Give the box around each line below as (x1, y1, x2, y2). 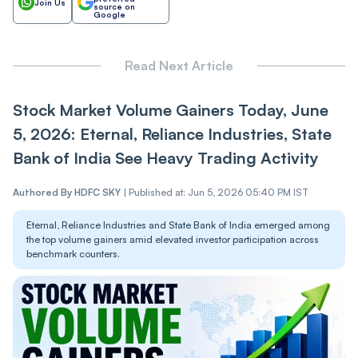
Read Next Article (125, 57, 233, 74)
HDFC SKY (74, 185, 121, 198)
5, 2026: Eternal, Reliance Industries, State (13, 123, 332, 144)
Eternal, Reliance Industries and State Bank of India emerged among (26, 218, 330, 231)
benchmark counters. (26, 247, 120, 260)
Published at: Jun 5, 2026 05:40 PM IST (129, 185, 308, 198)
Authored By (13, 185, 72, 198)
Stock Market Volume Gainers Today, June (13, 99, 328, 120)
